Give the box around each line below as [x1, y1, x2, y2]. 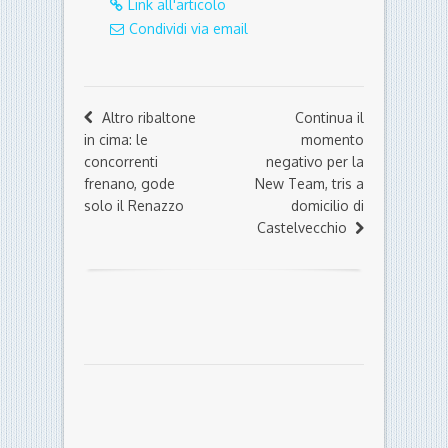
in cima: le [84, 131, 148, 149]
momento [301, 131, 364, 149]
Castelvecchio [257, 219, 347, 237]
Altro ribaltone [102, 109, 196, 127]
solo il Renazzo [84, 197, 184, 215]
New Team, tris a [255, 175, 364, 193]
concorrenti [84, 153, 158, 171]
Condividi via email [129, 20, 248, 38]
